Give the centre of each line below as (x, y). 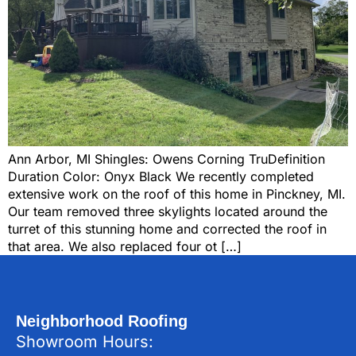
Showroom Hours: (85, 342)
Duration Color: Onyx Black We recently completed (161, 177)
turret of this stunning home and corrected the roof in (167, 229)
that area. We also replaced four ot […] (125, 247)
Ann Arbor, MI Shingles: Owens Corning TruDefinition (166, 159)
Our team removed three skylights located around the (168, 212)
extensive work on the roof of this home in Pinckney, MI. (177, 194)
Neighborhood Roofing (102, 321)
